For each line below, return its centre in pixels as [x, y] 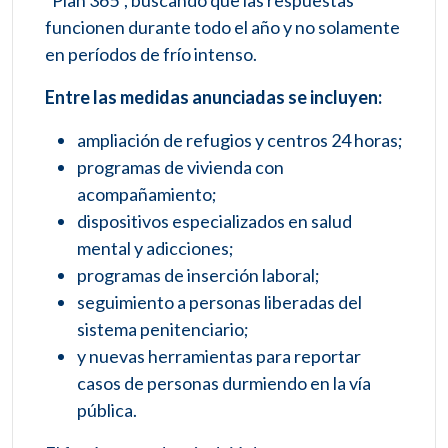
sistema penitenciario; [163, 329]
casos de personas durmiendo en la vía [224, 383]
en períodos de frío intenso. [151, 54]
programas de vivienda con [180, 167]
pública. [107, 410]
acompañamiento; [147, 194]
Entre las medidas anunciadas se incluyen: [213, 97]
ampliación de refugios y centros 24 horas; [240, 140]
